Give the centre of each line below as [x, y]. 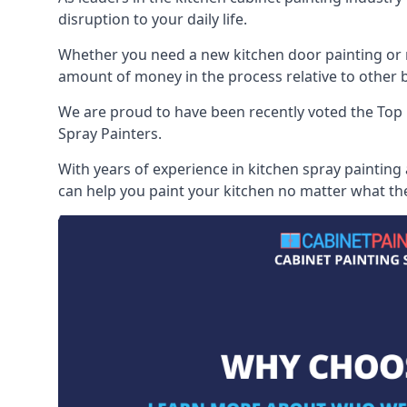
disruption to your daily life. [153, 19]
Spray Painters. [110, 134]
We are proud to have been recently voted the [218, 112]
